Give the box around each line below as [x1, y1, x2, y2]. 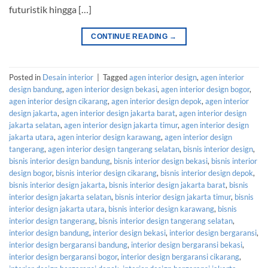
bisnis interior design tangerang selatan [99, 215, 233, 226]
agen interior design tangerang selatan [48, 144, 179, 154]
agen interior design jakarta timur [64, 120, 178, 130]
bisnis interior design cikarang [56, 167, 157, 178]
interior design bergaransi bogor [9, 251, 117, 261]
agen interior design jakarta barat [61, 108, 175, 118]
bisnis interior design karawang [108, 203, 214, 214]
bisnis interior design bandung [9, 156, 110, 166]
